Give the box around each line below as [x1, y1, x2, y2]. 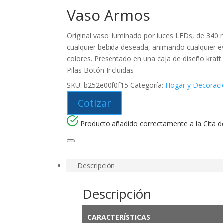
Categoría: [130, 80, 166, 90]
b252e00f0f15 [84, 80, 129, 90]
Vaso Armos [67, 4, 151, 25]
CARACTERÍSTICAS [87, 212, 150, 222]
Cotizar [78, 96, 111, 110]
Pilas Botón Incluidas [67, 65, 134, 75]
